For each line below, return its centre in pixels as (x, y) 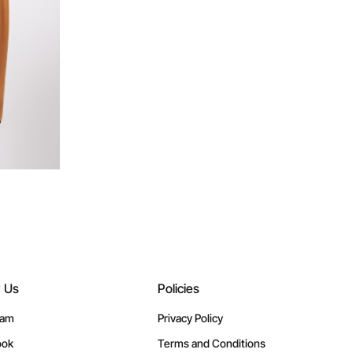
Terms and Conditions (211, 343)
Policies (178, 288)
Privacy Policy (190, 318)
